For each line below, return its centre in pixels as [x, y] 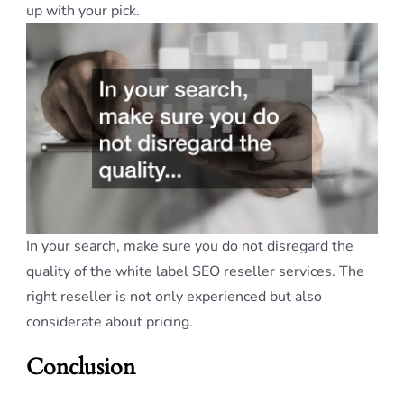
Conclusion [81, 367]
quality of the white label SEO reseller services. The [195, 272]
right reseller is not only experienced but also [174, 297]
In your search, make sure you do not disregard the [190, 247]
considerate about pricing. [110, 322]
